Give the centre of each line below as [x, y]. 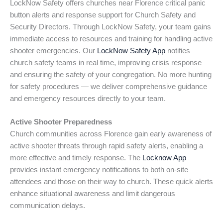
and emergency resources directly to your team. [88, 98]
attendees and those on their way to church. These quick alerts [111, 181]
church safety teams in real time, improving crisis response [106, 62]
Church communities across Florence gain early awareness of [111, 134]
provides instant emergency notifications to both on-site [99, 169]
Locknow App [164, 158]
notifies [178, 51]
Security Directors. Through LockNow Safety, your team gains [111, 27]
